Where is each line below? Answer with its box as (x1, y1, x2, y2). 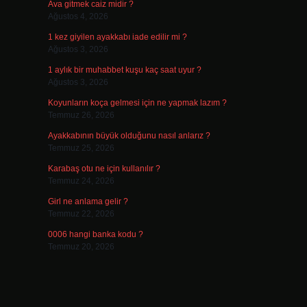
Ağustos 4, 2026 (47, 12, 108, 21)
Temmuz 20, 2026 (47, 242, 114, 251)
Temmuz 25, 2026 (47, 143, 114, 153)
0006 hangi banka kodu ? (47, 230, 143, 239)
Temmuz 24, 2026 (47, 176, 114, 186)
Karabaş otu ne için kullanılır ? (47, 164, 160, 173)
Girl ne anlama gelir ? (47, 197, 128, 206)
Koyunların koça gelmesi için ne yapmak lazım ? (47, 98, 227, 108)
